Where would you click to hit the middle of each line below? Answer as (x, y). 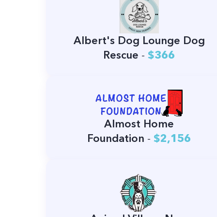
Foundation (116, 139)
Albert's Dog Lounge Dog (139, 40)
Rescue (121, 55)
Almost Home (139, 124)
